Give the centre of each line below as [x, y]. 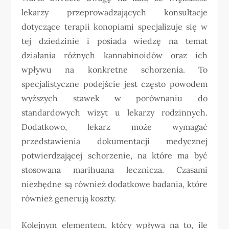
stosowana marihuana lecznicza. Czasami [114, 169]
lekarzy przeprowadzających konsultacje [114, 12]
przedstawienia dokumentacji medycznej [114, 141]
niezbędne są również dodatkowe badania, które [114, 184]
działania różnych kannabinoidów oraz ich [114, 55]
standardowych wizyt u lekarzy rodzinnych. [114, 112]
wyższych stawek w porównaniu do [114, 98]
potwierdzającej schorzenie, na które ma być [114, 155]
